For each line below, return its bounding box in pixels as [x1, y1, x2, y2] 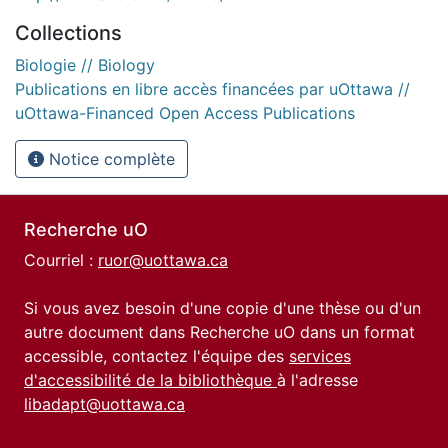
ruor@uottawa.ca [98, 250, 228, 270]
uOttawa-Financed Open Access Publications [15, 102, 355, 123]
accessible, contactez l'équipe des [24, 346, 289, 366]
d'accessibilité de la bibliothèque [24, 370, 277, 390]
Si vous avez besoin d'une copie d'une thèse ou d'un [24, 298, 421, 318]
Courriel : [24, 250, 98, 270]
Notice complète [44, 148, 175, 169]
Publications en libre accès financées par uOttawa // [15, 78, 410, 99]
